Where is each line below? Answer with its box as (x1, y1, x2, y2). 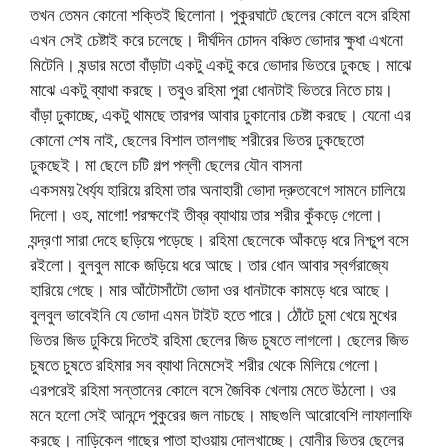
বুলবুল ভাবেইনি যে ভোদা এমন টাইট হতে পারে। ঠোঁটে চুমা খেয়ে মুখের (30, 303, 397, 327)
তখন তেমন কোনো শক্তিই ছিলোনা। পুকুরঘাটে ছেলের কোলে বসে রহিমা (30, 3, 410, 27)
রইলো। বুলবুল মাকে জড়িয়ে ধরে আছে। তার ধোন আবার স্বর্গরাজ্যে (30, 253, 388, 277)
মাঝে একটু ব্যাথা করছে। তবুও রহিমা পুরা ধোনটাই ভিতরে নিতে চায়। (30, 78, 393, 102)
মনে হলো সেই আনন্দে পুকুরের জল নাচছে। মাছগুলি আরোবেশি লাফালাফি (30, 403, 412, 427)
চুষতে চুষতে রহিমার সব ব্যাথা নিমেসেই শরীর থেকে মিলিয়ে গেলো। (30, 353, 380, 377)
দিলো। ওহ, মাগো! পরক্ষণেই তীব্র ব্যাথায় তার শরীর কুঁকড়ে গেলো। (30, 203, 383, 227)
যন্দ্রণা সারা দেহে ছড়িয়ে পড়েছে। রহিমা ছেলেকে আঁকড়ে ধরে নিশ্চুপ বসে (30, 228, 409, 252)
